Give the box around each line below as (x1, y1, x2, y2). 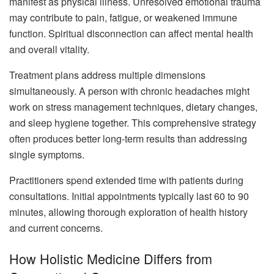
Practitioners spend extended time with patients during (9, 173, 243, 188)
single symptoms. (9, 147, 84, 162)
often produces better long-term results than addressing (9, 131, 247, 146)
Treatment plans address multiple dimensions (9, 68, 206, 83)
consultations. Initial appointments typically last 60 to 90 (9, 189, 249, 204)
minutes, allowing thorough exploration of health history (9, 205, 248, 220)
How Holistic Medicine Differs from (9, 249, 212, 268)
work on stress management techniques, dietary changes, (9, 100, 257, 114)
